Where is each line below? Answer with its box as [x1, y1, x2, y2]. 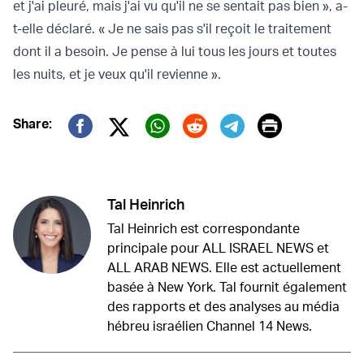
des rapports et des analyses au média [107, 298, 340, 315]
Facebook [67, 134, 178, 165]
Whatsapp [145, 134, 258, 165]
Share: [13, 115, 52, 132]
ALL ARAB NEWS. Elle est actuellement [107, 259, 341, 276]
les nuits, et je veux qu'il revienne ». [13, 66, 221, 83]
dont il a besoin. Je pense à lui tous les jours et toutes [13, 43, 336, 60]
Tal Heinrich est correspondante [107, 220, 300, 237]
